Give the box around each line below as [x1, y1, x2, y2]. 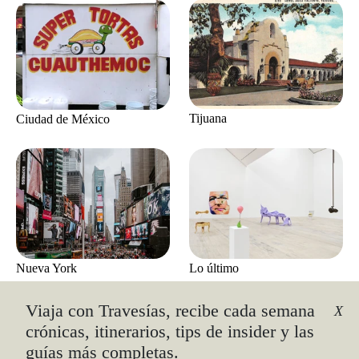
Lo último [189, 260, 239, 275]
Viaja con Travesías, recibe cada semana [26, 301, 315, 321]
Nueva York [16, 261, 77, 276]
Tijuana [189, 111, 227, 126]
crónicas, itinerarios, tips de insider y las [26, 321, 314, 342]
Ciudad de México [16, 111, 110, 126]
